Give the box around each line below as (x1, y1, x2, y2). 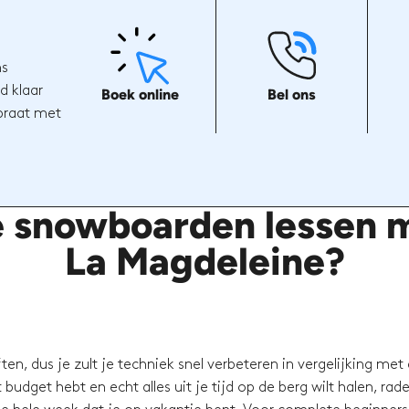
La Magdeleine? (64, 238, 345, 286)
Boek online (100, 85, 179, 103)
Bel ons (267, 85, 317, 103)
